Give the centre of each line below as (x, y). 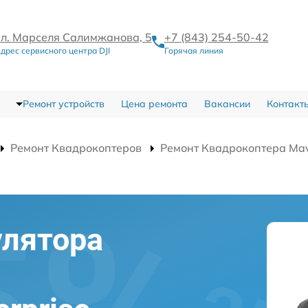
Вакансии (227, 104)
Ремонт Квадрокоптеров (76, 148)
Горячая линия (194, 50)
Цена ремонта (154, 104)
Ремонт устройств (63, 104)
